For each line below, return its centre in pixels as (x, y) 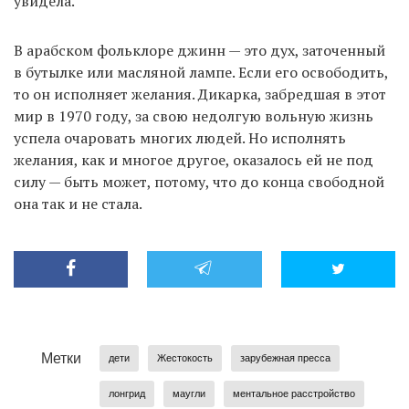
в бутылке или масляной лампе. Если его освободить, (201, 73)
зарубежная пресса (285, 358)
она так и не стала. (78, 204)
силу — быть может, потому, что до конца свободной (199, 182)
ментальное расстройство (294, 394)
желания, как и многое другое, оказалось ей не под (194, 160)
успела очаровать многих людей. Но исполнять (180, 138)
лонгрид (127, 394)
